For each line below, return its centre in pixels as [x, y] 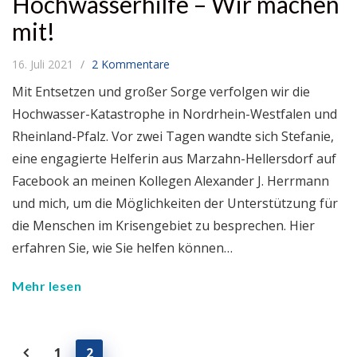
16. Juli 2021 [44, 64]
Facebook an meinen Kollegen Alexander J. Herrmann [171, 180]
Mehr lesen [47, 285]
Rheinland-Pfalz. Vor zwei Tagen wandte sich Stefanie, [173, 136]
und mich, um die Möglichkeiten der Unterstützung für [175, 203]
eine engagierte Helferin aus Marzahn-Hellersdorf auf [174, 158]
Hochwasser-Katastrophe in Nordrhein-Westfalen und [175, 114]
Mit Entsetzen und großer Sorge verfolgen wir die [161, 91]
